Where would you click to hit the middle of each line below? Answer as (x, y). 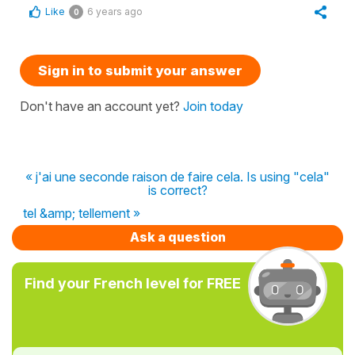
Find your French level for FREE (133, 283)
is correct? (177, 190)
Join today (213, 106)
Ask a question (177, 237)
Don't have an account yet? (101, 106)
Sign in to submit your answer (140, 70)
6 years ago (115, 11)
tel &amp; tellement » (82, 213)
